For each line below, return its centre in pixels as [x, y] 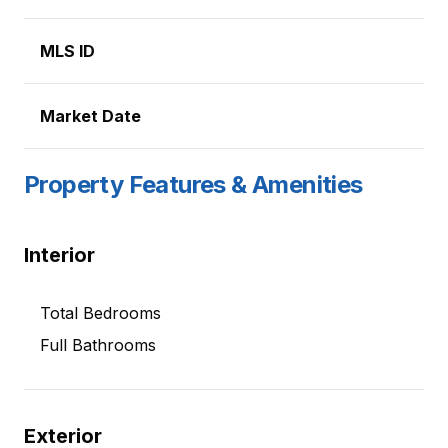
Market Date [90, 116]
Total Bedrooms [100, 313]
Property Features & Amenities [193, 184]
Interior [59, 255]
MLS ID [67, 51]
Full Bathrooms [98, 345]
